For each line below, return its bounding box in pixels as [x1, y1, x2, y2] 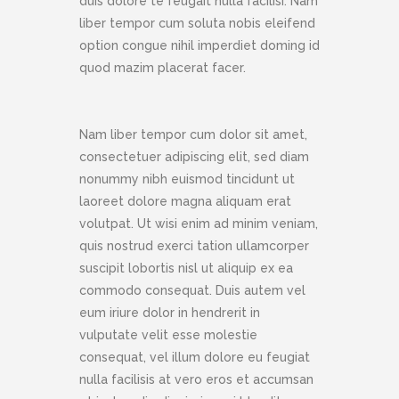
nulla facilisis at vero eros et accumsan [79, 372, 313, 387]
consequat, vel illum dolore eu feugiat [79, 350, 310, 365]
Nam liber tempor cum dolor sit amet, [79, 127, 307, 142]
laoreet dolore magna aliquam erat [79, 194, 291, 209]
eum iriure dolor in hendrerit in [79, 305, 260, 321]
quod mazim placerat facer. [79, 61, 246, 76]
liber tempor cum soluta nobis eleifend [79, 16, 315, 31]
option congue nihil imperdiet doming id [79, 38, 320, 53]
